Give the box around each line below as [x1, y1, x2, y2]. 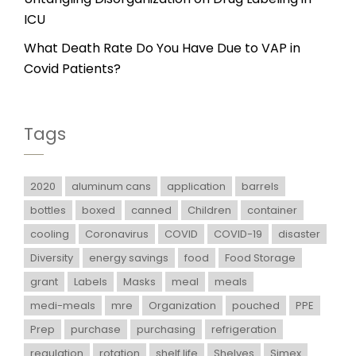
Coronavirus [85, 226, 149, 242]
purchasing [137, 321, 195, 337]
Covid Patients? [24, 59, 121, 78]
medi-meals [30, 297, 95, 313]
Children [188, 202, 231, 218]
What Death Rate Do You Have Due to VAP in [24, 38, 300, 57]
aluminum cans [72, 178, 151, 194]
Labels [74, 273, 107, 289]
